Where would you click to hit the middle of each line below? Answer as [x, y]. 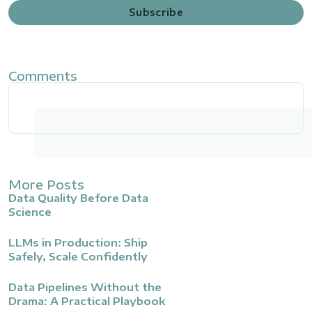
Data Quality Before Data [78, 198]
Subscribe [156, 12]
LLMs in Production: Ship [78, 242]
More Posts [46, 184]
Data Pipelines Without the [85, 287]
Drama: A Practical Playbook [87, 301]
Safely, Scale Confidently [78, 256]
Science [30, 212]
